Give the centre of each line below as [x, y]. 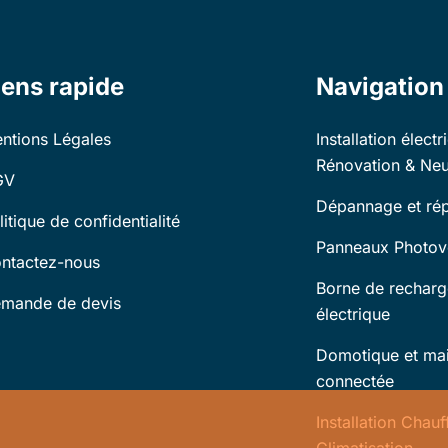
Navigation [380, 86]
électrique [353, 314]
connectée [355, 381]
